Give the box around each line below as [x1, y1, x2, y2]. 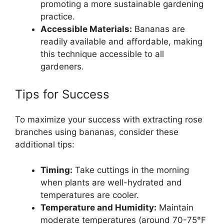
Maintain [156, 202, 193, 212]
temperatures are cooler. [40, 189, 139, 200]
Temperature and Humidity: [40, 202, 156, 212]
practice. [40, 11, 75, 21]
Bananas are [132, 23, 185, 34]
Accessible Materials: [40, 23, 132, 34]
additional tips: [15, 139, 74, 150]
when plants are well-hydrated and [40, 177, 182, 187]
